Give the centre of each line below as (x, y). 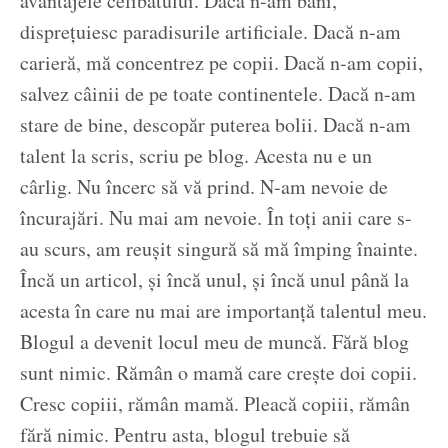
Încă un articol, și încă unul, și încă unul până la (214, 280)
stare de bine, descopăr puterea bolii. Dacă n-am (215, 125)
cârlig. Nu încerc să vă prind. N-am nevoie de (204, 187)
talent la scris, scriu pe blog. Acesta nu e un (196, 156)
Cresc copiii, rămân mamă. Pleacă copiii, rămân (215, 404)
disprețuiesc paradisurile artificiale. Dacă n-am (210, 32)
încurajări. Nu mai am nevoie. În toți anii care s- (216, 218)
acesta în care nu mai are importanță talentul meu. (223, 311)
